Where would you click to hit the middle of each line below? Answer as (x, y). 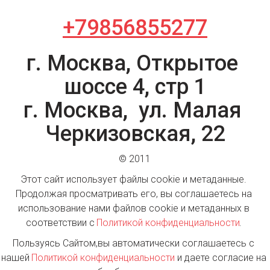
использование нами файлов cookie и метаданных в (134, 209)
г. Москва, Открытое (132, 64)
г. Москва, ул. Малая (132, 111)
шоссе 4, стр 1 (135, 87)
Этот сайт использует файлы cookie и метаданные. (134, 180)
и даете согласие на (221, 258)
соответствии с (61, 223)
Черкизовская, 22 (135, 134)
